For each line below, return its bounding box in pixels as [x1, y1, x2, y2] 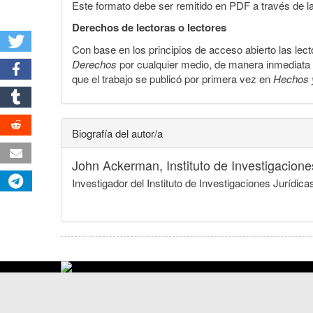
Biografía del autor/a [72, 125, 163, 140]
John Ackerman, [72, 155, 166, 174]
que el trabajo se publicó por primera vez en [72, 71, 273, 86]
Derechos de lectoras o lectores [72, 19, 226, 35]
